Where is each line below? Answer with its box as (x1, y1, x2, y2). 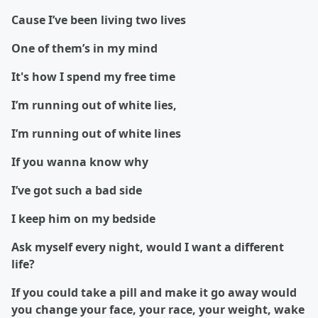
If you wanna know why (11, 154, 151, 170)
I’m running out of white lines (11, 126, 184, 142)
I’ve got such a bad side (11, 182, 145, 199)
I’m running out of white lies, (11, 97, 180, 114)
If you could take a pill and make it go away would (11, 285, 297, 301)
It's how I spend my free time (11, 69, 178, 85)
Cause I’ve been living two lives (11, 12, 186, 28)
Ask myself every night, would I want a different (11, 239, 284, 256)
